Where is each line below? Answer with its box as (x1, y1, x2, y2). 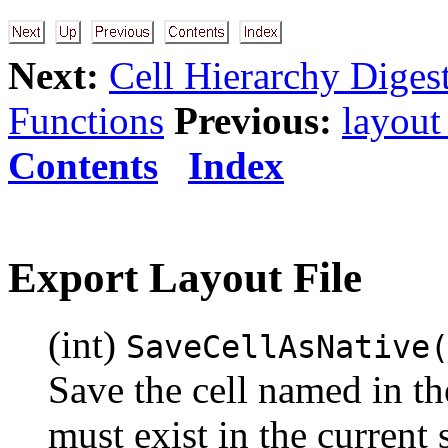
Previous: (174, 99, 332, 142)
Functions (8, 99, 164, 142)
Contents (8, 144, 158, 187)
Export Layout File (8, 253, 362, 301)
